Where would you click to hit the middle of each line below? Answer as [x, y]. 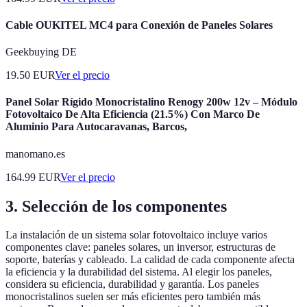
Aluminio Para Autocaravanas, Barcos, [96, 127]
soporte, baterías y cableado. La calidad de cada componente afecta [150, 260]
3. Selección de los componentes [116, 206]
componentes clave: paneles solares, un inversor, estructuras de [140, 247]
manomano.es [35, 153]
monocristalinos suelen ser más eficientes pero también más [133, 297]
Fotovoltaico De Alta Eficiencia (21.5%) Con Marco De [133, 114]
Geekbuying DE [41, 52]
